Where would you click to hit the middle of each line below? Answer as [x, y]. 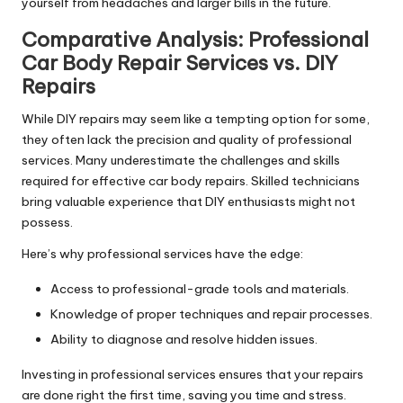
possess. [47, 222]
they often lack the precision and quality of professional [187, 139]
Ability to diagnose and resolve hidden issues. [184, 340]
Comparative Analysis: [135, 39]
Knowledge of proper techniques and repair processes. [211, 313]
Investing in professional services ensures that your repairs [193, 375]
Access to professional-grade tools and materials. [200, 288]
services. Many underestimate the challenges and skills [181, 160]
